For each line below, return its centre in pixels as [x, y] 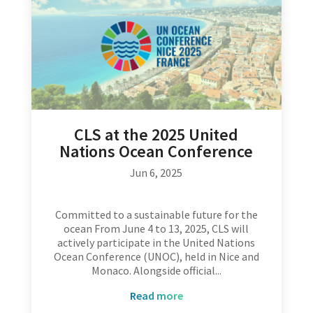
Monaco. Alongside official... [156, 271]
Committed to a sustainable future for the [156, 215]
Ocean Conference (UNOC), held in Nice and [156, 257]
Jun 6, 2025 [156, 173]
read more [159, 296]
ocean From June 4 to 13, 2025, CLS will [156, 229]
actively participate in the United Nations [156, 243]
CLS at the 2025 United [156, 135]
